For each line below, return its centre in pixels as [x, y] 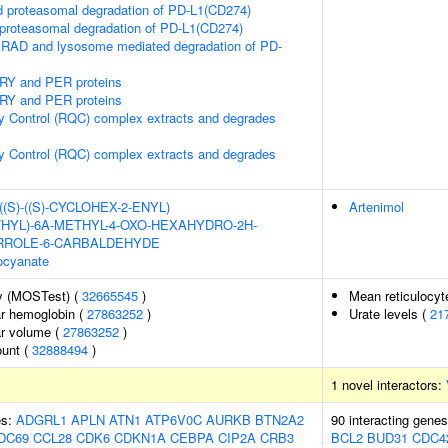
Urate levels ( [389, 313]
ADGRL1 [41, 419]
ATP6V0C [173, 419]
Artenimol [376, 206]
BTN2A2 [279, 419]
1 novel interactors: [388, 384]
